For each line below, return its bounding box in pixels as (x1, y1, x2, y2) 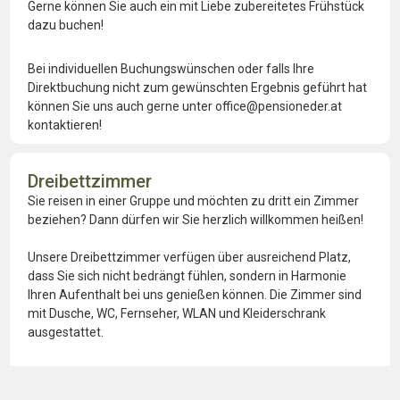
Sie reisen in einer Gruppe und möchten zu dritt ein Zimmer (28, 193, 359, 208)
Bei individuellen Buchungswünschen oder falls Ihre (28, 61, 314, 76)
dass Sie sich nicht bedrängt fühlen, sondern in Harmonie (28, 268, 346, 283)
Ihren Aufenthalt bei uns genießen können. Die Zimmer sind (28, 287, 362, 302)
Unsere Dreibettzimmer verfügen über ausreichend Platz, (28, 249, 351, 264)
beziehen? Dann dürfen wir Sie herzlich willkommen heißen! (28, 212, 363, 227)
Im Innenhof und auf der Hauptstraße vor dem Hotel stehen (28, 368, 361, 383)
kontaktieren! (28, 117, 102, 132)
